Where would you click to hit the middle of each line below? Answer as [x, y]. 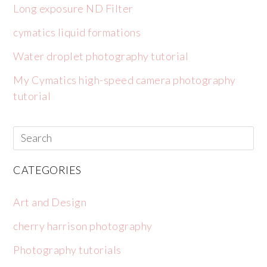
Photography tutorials [67, 250]
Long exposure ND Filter [73, 9]
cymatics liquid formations [77, 32]
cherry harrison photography [83, 226]
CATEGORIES [47, 170]
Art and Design [50, 202]
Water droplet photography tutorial [101, 56]
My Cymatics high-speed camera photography [125, 80]
